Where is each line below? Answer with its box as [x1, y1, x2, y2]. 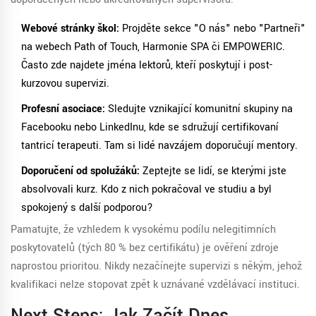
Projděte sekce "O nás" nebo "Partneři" [119, 21, 305, 37]
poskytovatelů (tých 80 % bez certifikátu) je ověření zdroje [11, 241, 279, 256]
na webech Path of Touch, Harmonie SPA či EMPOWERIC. [21, 39, 285, 55]
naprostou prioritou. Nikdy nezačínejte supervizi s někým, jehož [11, 259, 302, 274]
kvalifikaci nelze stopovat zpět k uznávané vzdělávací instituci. [11, 277, 300, 293]
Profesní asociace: [21, 102, 105, 117]
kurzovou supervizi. [21, 76, 109, 92]
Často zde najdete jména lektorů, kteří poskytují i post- [21, 58, 272, 73]
